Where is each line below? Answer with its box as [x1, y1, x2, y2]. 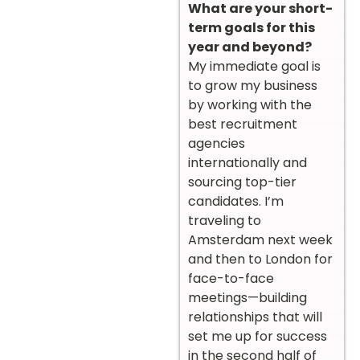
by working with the [188, 95, 312, 114]
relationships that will [188, 307, 322, 326]
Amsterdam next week [188, 230, 333, 249]
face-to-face [188, 268, 274, 288]
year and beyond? [188, 37, 312, 56]
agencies [188, 133, 245, 153]
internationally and [188, 153, 307, 172]
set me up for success [188, 326, 327, 346]
